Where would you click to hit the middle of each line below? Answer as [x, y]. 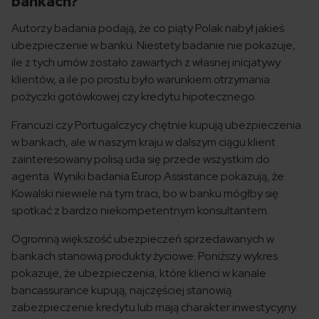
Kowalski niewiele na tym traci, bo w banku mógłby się [145, 194]
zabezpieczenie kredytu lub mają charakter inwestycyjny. [155, 308]
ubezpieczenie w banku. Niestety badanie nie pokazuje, [153, 46]
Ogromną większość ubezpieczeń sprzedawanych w [143, 239]
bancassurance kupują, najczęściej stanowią [121, 291]
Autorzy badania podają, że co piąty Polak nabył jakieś [148, 28]
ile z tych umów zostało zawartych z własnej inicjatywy [146, 63]
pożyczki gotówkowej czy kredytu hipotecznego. [134, 97]
